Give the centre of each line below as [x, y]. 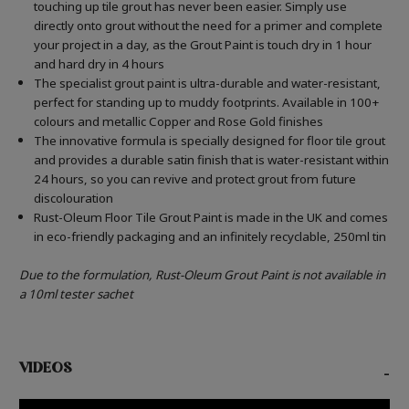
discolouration [74, 199]
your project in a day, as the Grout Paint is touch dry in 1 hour [203, 45]
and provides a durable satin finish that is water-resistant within [212, 160]
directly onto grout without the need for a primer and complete [209, 26]
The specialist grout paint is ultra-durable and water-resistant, [208, 84]
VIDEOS [46, 370]
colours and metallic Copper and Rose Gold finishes [179, 122]
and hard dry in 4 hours [100, 64]
